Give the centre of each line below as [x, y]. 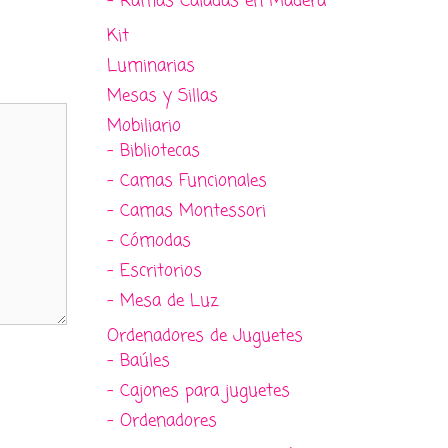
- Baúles [138, 361]
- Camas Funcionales [187, 181]
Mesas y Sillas [162, 96]
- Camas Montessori [186, 211]
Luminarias [151, 66]
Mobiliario [144, 126]
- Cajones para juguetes [198, 391]
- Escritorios [154, 271]
